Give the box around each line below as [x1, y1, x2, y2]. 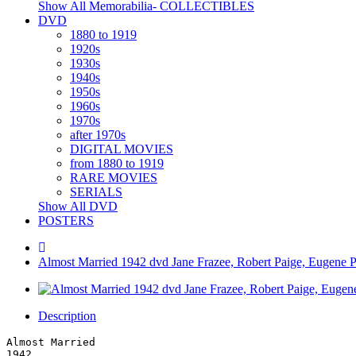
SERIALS [70, 185, 122, 199]
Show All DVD [38, 199, 118, 213]
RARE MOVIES [70, 171, 157, 184]
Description [38, 309, 96, 323]
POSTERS [38, 214, 94, 227]
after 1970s [70, 128, 126, 141]
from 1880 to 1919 [70, 157, 164, 170]
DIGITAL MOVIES [70, 142, 173, 156]
